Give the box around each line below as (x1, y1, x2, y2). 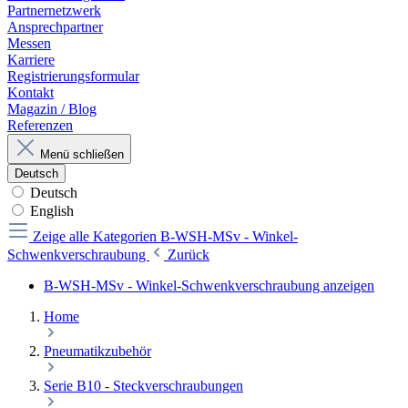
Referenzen (7, 117, 73, 134)
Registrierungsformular (7, 68, 139, 85)
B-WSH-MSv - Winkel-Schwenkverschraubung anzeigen (44, 278, 374, 294)
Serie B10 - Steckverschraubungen (44, 378, 243, 394)
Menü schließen (40, 148, 124, 162)
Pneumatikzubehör (44, 343, 151, 360)
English (30, 203, 74, 219)
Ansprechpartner (7, 19, 103, 36)
